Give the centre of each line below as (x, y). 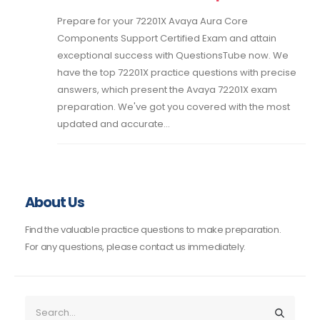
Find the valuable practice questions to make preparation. (153, 229)
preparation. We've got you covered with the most (174, 106)
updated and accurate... (114, 124)
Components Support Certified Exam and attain (167, 38)
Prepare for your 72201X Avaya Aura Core (152, 21)
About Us (55, 202)
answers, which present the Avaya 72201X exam (167, 89)
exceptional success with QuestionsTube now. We (173, 55)
